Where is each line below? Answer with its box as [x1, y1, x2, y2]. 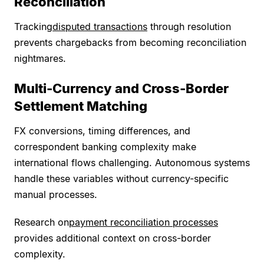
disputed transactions [52, 21, 147, 33]
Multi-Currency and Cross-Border [14, 81, 229, 97]
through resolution [147, 21, 231, 33]
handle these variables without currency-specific [14, 173, 229, 185]
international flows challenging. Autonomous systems [14, 157, 250, 169]
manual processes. [14, 189, 97, 201]
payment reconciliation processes [69, 216, 218, 229]
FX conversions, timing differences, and [14, 125, 190, 137]
